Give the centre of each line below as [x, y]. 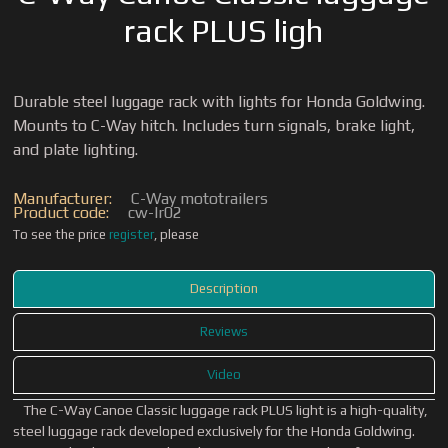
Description [224, 288]
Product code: [63, 212]
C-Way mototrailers [200, 198]
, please [177, 234]
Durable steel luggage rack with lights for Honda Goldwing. [219, 101]
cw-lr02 [155, 212]
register [132, 234]
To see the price [61, 234]
